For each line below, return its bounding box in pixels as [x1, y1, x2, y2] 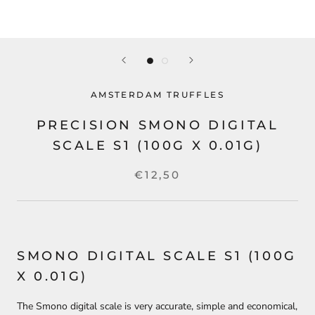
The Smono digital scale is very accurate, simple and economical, [17, 299, 297, 313]
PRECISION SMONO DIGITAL [36, 117, 279, 133]
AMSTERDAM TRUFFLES [90, 89, 225, 100]
